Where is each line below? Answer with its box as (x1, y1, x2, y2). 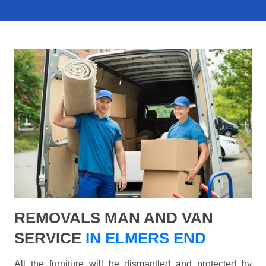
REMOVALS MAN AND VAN (14, 209, 213, 227)
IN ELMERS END (81, 229, 206, 248)
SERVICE (14, 229, 81, 248)
